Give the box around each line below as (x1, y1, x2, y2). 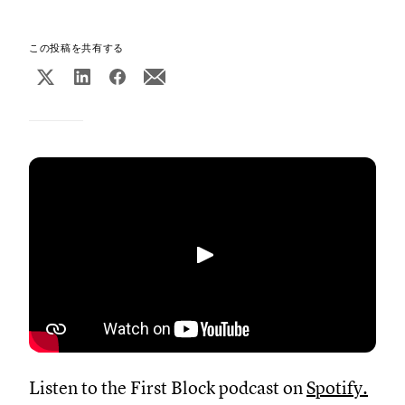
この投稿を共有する (29, 42, 124, 54)
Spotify (306, 377, 363, 400)
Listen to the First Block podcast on (29, 377, 306, 400)
